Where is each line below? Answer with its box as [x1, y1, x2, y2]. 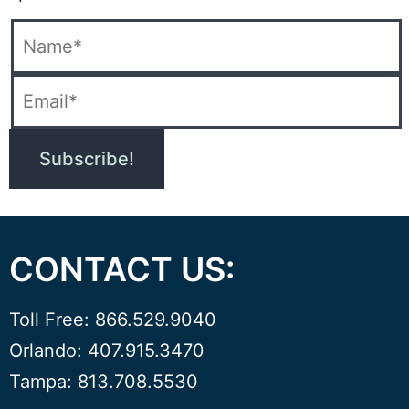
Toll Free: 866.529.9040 [9, 309, 216, 330]
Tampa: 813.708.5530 [9, 371, 198, 393]
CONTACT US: [9, 249, 235, 289]
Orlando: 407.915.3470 [9, 340, 204, 362]
